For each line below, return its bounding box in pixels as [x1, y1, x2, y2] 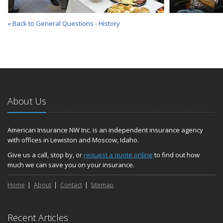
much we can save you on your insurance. [7, 160, 134, 169]
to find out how [153, 150, 200, 159]
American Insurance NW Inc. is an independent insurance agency [7, 125, 203, 134]
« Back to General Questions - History [7, 19, 120, 28]
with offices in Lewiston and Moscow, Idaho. [7, 135, 139, 144]
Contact [60, 181, 82, 189]
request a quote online [84, 150, 153, 159]
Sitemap [91, 181, 114, 189]
